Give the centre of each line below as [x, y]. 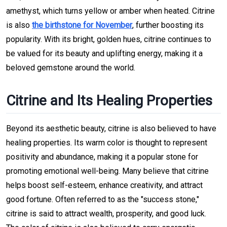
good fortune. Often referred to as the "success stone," [103, 199]
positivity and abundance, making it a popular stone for [102, 157]
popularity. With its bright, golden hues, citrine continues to [109, 40]
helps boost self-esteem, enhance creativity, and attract [104, 185]
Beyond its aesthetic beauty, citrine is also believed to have [111, 128]
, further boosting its [168, 25]
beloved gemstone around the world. [71, 68]
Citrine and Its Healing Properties [109, 101]
